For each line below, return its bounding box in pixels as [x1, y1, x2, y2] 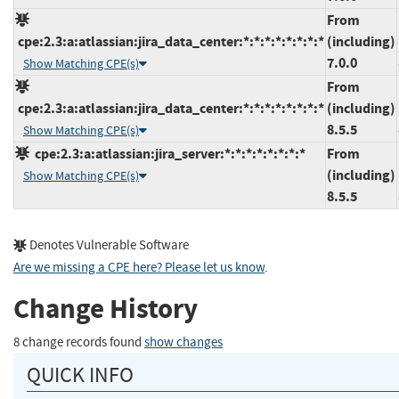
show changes [144, 333, 223, 351]
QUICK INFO [27, 361, 134, 388]
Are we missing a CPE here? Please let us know [13, 258, 265, 276]
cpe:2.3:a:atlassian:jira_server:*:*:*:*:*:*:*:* [29, 143, 305, 163]
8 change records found [13, 333, 144, 351]
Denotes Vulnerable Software [27, 236, 189, 254]
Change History [13, 290, 198, 328]
